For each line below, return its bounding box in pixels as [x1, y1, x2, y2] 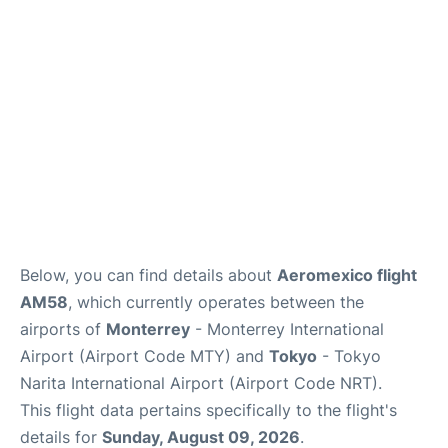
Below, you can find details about [20, 265, 277, 285]
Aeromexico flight [277, 265, 417, 285]
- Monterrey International [190, 319, 384, 339]
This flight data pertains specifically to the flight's [20, 400, 397, 420]
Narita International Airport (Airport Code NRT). [20, 373, 382, 393]
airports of [20, 319, 106, 339]
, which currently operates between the [68, 292, 364, 312]
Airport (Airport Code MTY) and [20, 346, 269, 366]
